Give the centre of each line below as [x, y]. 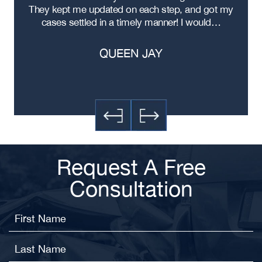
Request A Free [131, 167]
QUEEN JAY [131, 53]
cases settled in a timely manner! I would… [131, 22]
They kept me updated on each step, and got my [131, 9]
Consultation [131, 189]
